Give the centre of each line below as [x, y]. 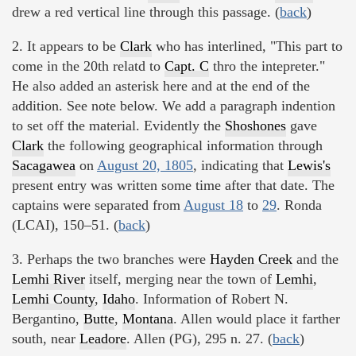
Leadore [103, 338]
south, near [46, 338]
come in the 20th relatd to [88, 66]
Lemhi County [53, 298]
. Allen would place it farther [257, 318]
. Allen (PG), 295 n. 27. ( [199, 338]
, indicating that [240, 165]
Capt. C [187, 66]
